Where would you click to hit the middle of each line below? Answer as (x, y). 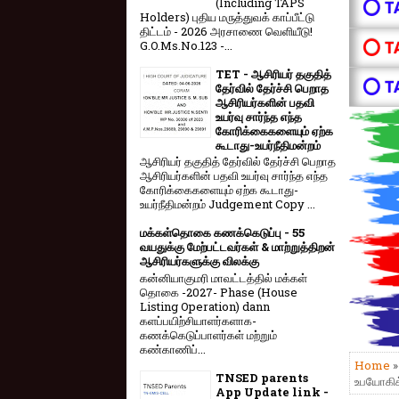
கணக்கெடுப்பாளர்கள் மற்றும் (208, 334)
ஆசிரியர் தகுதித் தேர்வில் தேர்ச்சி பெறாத (238, 162)
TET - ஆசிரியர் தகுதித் (273, 73)
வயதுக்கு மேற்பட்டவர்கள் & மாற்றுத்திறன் (237, 247)
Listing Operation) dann (205, 306)
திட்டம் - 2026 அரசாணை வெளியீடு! (226, 31)
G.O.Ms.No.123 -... (186, 45)
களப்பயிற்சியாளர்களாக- (198, 320)
